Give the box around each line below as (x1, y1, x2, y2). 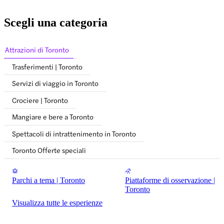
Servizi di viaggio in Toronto (12, 78, 98, 88)
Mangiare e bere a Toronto (12, 111, 93, 122)
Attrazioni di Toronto (5, 44, 69, 55)
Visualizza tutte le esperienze (12, 198, 102, 207)
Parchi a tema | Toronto (12, 175, 85, 184)
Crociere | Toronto (12, 94, 68, 105)
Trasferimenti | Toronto (12, 61, 82, 71)
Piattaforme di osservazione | (125, 175, 215, 184)
